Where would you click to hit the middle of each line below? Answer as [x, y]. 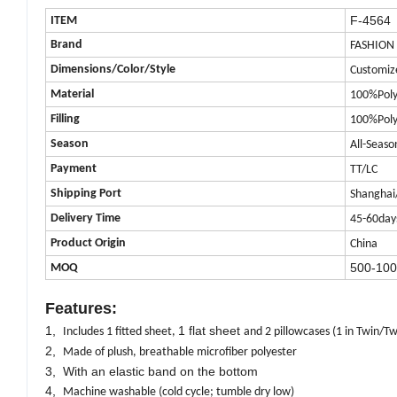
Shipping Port [86, 194]
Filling [65, 120]
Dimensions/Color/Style [113, 70]
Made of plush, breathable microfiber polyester [180, 353]
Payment [74, 169]
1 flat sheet [211, 331]
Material [72, 95]
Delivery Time [86, 219]
